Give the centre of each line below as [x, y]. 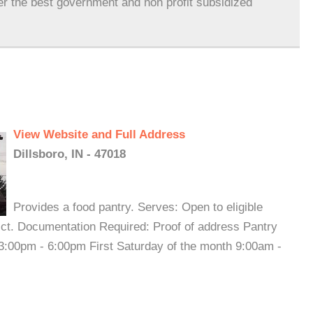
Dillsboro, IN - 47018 [70, 154]
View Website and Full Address [99, 134]
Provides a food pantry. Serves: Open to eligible [138, 207]
